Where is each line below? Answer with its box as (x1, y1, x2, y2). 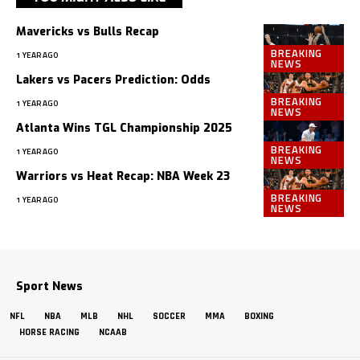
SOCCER (153, 310, 186, 323)
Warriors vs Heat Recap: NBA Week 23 (16, 169, 230, 185)
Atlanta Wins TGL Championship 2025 (16, 121, 232, 137)
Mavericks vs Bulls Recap (16, 24, 159, 40)
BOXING (244, 310, 274, 323)
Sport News (16, 279, 83, 295)
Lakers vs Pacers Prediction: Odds (16, 72, 211, 88)
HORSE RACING (19, 326, 80, 339)
